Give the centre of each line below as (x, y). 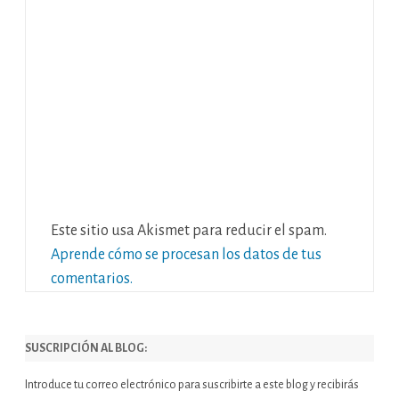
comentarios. (92, 279)
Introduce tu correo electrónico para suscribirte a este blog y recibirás (192, 385)
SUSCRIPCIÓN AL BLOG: (86, 348)
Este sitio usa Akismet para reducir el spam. (189, 231)
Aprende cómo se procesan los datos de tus (186, 255)
